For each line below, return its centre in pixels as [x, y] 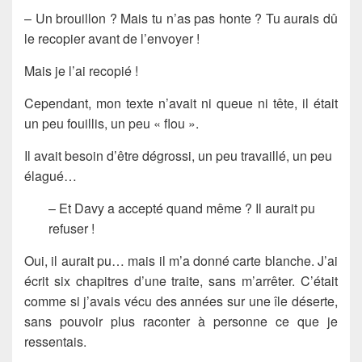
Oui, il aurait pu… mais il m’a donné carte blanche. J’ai [181, 260]
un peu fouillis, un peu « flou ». [112, 123]
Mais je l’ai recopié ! [81, 70]
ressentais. [55, 341]
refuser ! [72, 228]
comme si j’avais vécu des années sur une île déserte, [181, 301]
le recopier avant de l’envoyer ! [112, 38]
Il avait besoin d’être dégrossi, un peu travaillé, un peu [178, 155]
